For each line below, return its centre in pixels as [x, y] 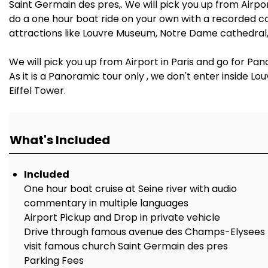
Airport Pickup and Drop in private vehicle [122, 217]
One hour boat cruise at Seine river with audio [130, 189]
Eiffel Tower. [37, 91]
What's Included [60, 140]
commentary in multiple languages [106, 203]
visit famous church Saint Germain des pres [126, 246]
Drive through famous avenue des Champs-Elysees [144, 232]
